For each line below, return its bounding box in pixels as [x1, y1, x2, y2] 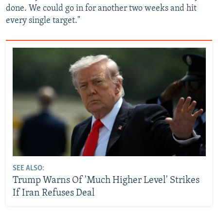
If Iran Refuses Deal [12, 188, 95, 198]
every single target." [6, 16, 80, 25]
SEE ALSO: [12, 164, 44, 172]
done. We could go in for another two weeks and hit [6, 4, 197, 13]
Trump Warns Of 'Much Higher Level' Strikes [12, 175, 200, 185]
